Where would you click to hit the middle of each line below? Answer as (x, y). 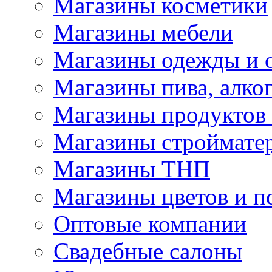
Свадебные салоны (148, 251)
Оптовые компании (150, 224)
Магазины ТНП (132, 169)
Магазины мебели (143, 33)
